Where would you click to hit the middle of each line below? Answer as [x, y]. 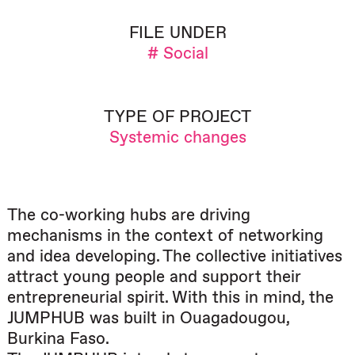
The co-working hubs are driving [129, 215]
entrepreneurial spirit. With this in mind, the [170, 297]
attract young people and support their [154, 277]
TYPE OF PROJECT [177, 116]
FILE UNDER [177, 32]
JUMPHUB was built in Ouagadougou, [148, 318]
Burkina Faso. [58, 338]
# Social [177, 53]
